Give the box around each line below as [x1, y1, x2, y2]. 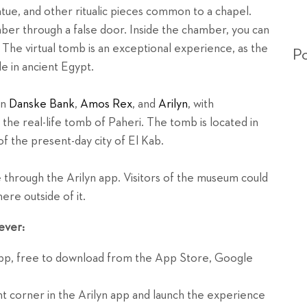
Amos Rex [80, 98, 132, 110]
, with [188, 98, 214, 110]
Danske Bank [9, 98, 75, 110]
